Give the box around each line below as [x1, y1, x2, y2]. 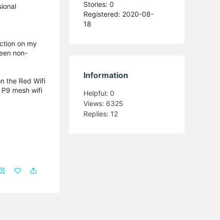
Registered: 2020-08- [83, 9, 154, 18]
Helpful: [83, 88, 110, 97]
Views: [83, 99, 107, 108]
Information [83, 70, 129, 80]
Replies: [83, 109, 111, 118]
